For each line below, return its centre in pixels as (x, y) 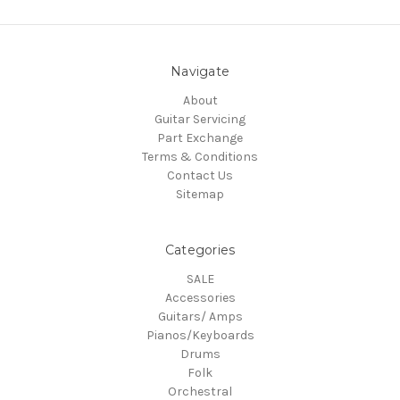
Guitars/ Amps (200, 317)
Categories (200, 250)
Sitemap (200, 195)
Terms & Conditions (200, 157)
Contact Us (200, 176)
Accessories (200, 298)
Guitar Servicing (200, 120)
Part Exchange (200, 138)
